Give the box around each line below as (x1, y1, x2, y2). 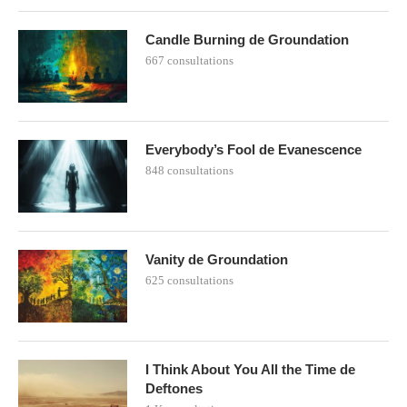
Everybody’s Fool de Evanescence (145, 141, 362, 157)
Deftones (145, 380, 203, 396)
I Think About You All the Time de (145, 361, 355, 377)
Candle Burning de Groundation (145, 31, 349, 47)
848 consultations (145, 163, 233, 177)
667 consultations (145, 53, 233, 67)
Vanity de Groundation (145, 251, 288, 267)
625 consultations (145, 273, 233, 287)
